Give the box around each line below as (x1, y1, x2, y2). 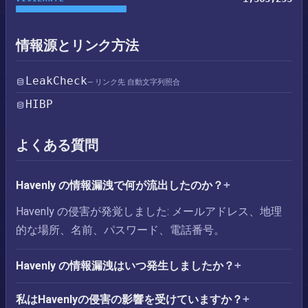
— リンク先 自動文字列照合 (87, 78, 180, 87)
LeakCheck (25, 74, 87, 87)
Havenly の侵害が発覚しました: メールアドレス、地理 (16, 205, 282, 218)
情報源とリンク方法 (16, 37, 140, 54)
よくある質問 (16, 137, 98, 153)
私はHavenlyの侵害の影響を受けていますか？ (16, 293, 243, 306)
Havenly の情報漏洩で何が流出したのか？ (16, 179, 223, 192)
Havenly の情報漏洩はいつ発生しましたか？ (16, 259, 234, 272)
